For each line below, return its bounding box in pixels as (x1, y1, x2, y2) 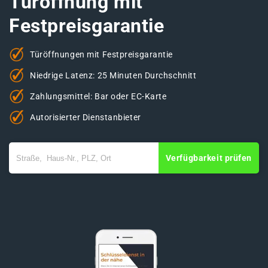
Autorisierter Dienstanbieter (30, 112, 141, 122)
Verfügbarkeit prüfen (165, 153, 252, 163)
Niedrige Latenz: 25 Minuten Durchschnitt (30, 70, 197, 80)
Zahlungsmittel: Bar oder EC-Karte (30, 91, 167, 101)
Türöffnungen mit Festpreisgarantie (30, 49, 173, 59)
